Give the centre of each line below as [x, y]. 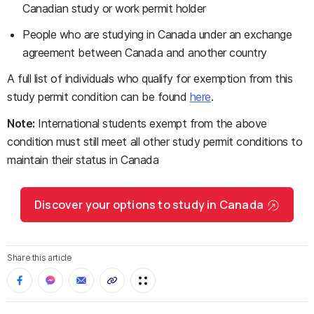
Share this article [40, 258]
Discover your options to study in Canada [149, 205]
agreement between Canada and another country [145, 53]
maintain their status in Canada [83, 160]
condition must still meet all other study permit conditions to [155, 142]
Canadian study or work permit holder [114, 8]
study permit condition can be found [98, 97]
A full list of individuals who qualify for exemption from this [150, 78]
